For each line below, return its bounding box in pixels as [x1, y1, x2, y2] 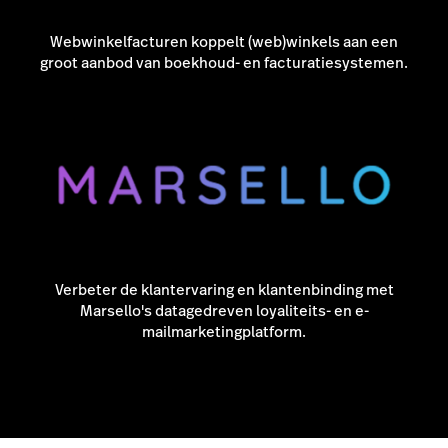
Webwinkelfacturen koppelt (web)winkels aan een [50, 31, 398, 53]
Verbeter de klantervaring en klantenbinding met [54, 278, 394, 300]
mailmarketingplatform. [142, 320, 306, 342]
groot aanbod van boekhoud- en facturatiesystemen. [40, 52, 408, 74]
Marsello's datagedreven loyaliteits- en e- [79, 299, 369, 321]
